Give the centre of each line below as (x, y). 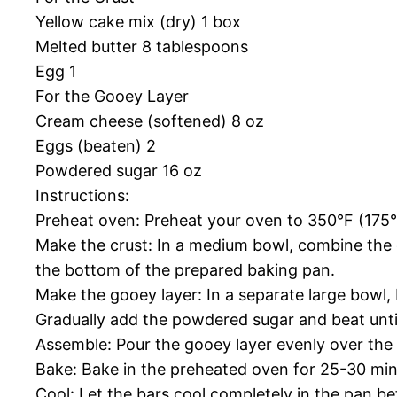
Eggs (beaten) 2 (96, 145)
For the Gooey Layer (112, 96)
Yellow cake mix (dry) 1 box (138, 21)
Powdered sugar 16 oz (119, 170)
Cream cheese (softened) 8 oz (150, 121)
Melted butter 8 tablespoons (142, 46)
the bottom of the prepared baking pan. (185, 269)
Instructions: (82, 195)
